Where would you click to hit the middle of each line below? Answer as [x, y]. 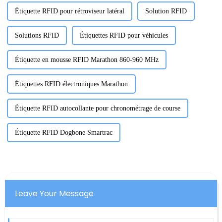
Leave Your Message [54, 194]
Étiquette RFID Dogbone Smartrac [63, 133]
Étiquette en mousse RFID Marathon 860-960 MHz [86, 60]
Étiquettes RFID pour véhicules [124, 36]
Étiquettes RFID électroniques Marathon [71, 84]
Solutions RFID [37, 36]
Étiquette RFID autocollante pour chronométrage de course [97, 109]
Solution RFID [166, 11]
